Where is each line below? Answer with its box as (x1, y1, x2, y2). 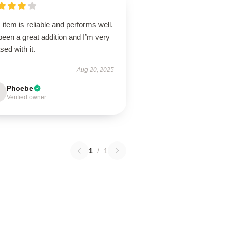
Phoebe (7, 84, 34, 92)
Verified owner (7, 94, 47, 101)
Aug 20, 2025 (76, 66, 114, 73)
